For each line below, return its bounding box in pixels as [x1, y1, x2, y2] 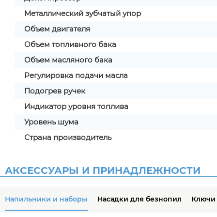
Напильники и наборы [5, 195, 88, 203]
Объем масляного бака [24, 55, 112, 64]
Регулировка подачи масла [24, 71, 128, 80]
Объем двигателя [24, 24, 90, 33]
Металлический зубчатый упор [24, 9, 141, 18]
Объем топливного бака [24, 40, 116, 49]
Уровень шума [24, 117, 78, 126]
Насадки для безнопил [97, 195, 182, 203]
